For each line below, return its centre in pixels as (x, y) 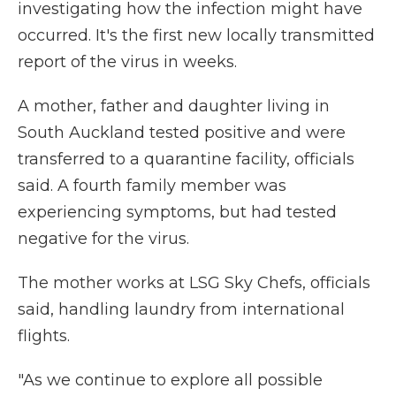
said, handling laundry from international (181, 309)
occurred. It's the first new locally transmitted (196, 35)
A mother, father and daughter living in (174, 106)
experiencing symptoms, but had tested (177, 212)
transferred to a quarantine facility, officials (186, 159)
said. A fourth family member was (152, 186)
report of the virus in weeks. (127, 62)
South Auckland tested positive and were (182, 133)
